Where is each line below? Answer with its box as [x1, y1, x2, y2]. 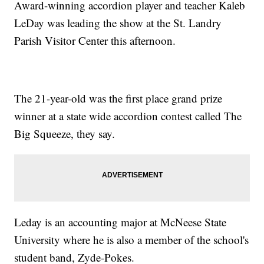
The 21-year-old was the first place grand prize [14, 91, 223, 106]
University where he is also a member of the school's [14, 232, 249, 247]
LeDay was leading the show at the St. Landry [14, 15, 222, 31]
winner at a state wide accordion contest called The [14, 108, 242, 124]
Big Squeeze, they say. [14, 126, 115, 141]
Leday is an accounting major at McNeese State [14, 214, 227, 230]
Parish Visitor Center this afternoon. [14, 33, 176, 48]
